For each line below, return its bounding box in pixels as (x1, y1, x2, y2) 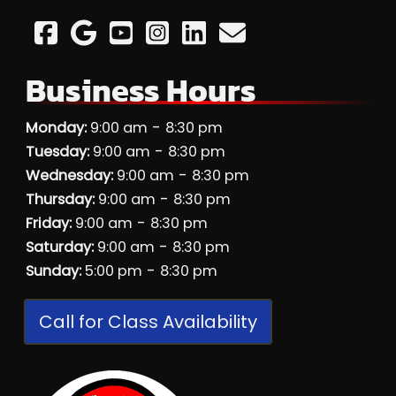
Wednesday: (25, 164, 113, 186)
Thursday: (25, 188, 95, 209)
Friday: (25, 212, 72, 233)
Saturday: (25, 236, 94, 257)
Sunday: (25, 260, 81, 281)
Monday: (25, 117, 87, 138)
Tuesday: (25, 141, 89, 162)
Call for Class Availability (38, 308, 257, 334)
